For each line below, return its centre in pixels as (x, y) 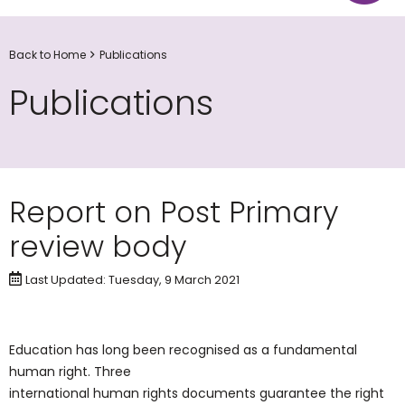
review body (98, 246)
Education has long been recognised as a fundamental (183, 350)
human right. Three (70, 372)
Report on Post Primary (174, 212)
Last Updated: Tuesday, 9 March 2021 (132, 280)
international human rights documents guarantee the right (197, 393)
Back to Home (47, 54)
